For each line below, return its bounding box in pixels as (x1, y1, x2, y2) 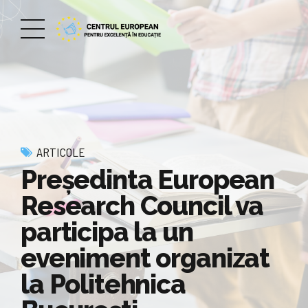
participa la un (21, 216, 193, 247)
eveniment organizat (21, 242, 270, 274)
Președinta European (21, 164, 275, 195)
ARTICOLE (36, 144, 85, 159)
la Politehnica (21, 268, 186, 300)
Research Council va (21, 190, 264, 221)
